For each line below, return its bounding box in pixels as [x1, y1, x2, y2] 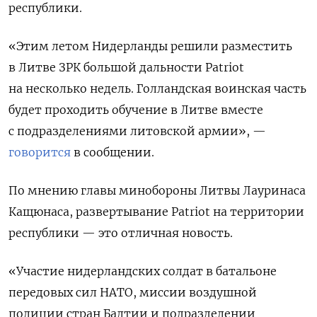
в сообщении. [71, 145, 154, 160]
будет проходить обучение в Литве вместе [8, 103, 263, 117]
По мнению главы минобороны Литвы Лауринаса [8, 183, 306, 198]
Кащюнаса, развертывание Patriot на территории [8, 204, 304, 219]
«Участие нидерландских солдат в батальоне [8, 264, 277, 279]
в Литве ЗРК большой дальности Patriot [8, 60, 244, 75]
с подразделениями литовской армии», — [8, 124, 266, 139]
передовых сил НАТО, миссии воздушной [8, 285, 257, 300]
